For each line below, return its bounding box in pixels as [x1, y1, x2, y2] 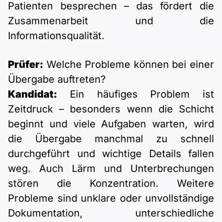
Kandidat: [8, 88, 57, 101]
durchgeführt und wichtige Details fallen [8, 148, 214, 160]
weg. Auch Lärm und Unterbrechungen [8, 163, 214, 175]
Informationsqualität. [8, 30, 105, 42]
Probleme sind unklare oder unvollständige [8, 192, 214, 205]
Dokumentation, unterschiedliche [8, 207, 214, 220]
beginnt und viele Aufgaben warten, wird [8, 118, 214, 130]
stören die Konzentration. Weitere [8, 177, 214, 190]
